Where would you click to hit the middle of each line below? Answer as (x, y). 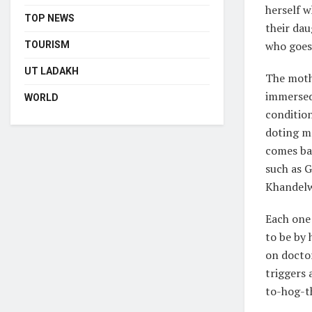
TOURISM (47, 44)
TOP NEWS (49, 18)
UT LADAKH (52, 71)
